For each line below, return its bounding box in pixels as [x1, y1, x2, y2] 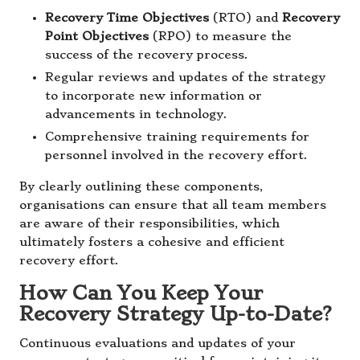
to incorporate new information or [45, 89, 262, 104]
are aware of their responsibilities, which [19, 217, 280, 231]
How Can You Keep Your [19, 282, 263, 305]
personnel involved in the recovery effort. [45, 149, 308, 163]
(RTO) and [209, 11, 282, 26]
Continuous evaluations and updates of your [19, 337, 296, 351]
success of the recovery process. [45, 48, 248, 63]
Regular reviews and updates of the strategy [45, 71, 325, 85]
